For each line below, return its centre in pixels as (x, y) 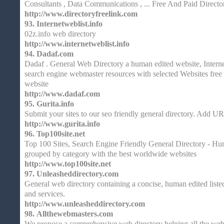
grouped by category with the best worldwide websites (110, 154)
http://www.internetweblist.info (77, 44)
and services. (45, 194)
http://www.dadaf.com (62, 94)
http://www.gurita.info (62, 124)
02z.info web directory (60, 34)
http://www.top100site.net (68, 164)
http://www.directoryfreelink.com (81, 14)
